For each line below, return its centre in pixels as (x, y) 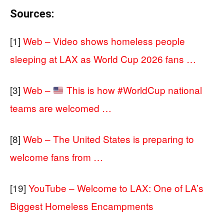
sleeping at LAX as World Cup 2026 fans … (103, 59)
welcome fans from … (56, 157)
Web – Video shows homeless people (104, 41)
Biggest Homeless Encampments (82, 206)
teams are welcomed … (61, 108)
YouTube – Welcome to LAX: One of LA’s (116, 188)
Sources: (32, 14)
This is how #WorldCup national (133, 90)
